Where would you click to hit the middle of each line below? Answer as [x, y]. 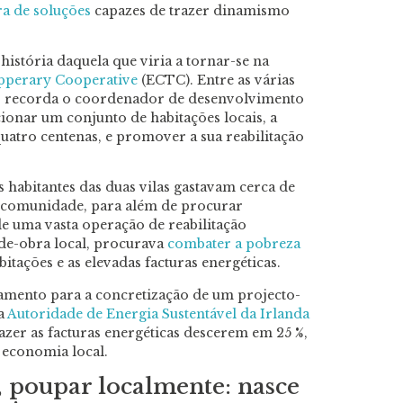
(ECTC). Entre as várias [216, 80]
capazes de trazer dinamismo [190, 10]
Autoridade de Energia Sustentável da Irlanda [158, 313]
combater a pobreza [234, 244]
